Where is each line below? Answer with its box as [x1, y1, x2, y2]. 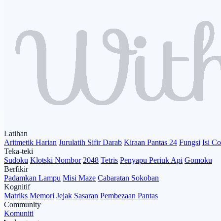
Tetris [101, 155, 118, 164]
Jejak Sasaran [56, 191, 98, 200]
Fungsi [179, 138, 200, 147]
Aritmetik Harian [4, 138, 57, 147]
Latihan [4, 129, 28, 138]
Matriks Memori [4, 191, 54, 200]
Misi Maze [63, 173, 96, 182]
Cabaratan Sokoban [98, 173, 159, 182]
